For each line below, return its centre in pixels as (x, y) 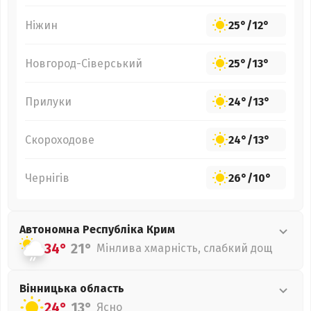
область (102, 288)
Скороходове (60, 140)
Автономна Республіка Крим (97, 229)
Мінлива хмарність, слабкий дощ (185, 248)
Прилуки (48, 101)
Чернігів (47, 178)
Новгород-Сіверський (84, 63)
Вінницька (50, 288)
